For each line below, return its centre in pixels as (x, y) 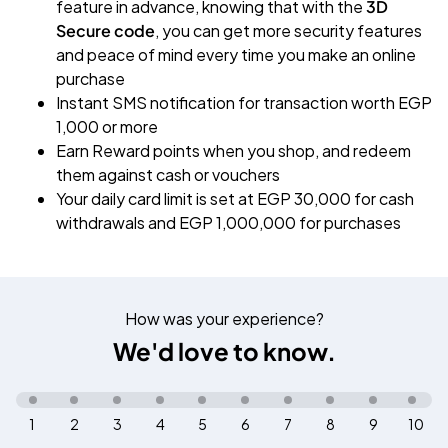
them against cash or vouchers (168, 174)
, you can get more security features (288, 30)
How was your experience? (224, 318)
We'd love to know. (224, 351)
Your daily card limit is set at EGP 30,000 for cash (235, 198)
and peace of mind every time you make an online (236, 54)
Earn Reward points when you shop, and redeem (233, 150)
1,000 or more (107, 126)
